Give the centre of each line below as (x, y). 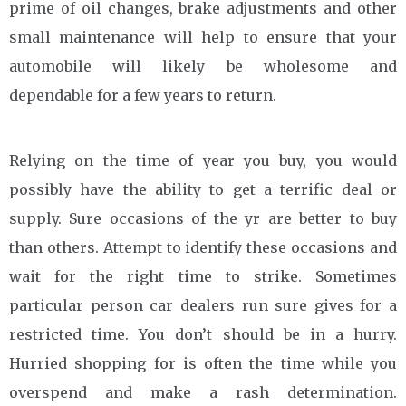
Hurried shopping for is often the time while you (203, 363)
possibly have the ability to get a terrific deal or (203, 189)
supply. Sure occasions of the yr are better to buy (203, 218)
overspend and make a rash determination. (203, 392)
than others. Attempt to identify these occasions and (203, 247)
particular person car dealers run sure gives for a (203, 305)
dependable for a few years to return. (143, 95)
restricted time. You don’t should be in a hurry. (203, 334)
